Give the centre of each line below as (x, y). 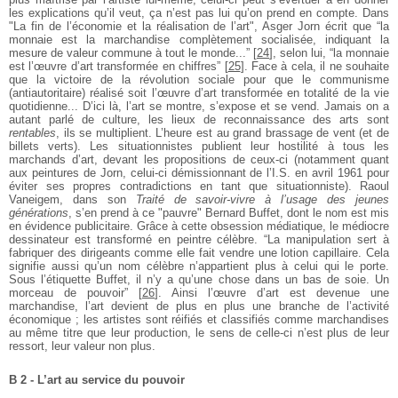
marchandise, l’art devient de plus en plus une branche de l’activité (199, 306)
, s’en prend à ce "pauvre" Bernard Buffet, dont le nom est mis (229, 212)
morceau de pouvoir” (68, 292)
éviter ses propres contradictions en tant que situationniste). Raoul (199, 186)
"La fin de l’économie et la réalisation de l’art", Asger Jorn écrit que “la (199, 26)
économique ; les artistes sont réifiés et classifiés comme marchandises (199, 319)
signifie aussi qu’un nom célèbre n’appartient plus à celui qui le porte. (199, 266)
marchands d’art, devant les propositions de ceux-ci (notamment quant (199, 159)
